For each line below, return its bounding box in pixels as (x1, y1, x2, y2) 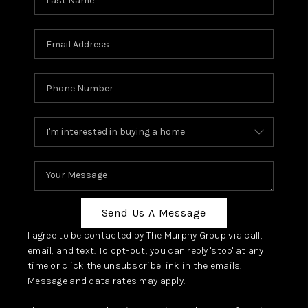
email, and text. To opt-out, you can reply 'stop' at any (27, 245, 264, 257)
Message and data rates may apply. (27, 275, 186, 287)
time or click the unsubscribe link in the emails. (27, 260, 242, 272)
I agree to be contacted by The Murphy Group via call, (27, 230, 263, 242)
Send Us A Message (101, 206, 207, 220)
